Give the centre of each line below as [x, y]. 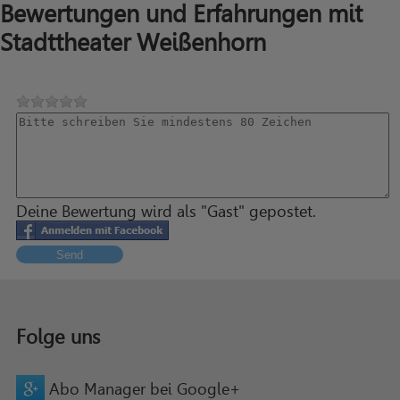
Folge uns [58, 337]
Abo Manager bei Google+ [145, 388]
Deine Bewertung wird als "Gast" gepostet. [166, 211]
